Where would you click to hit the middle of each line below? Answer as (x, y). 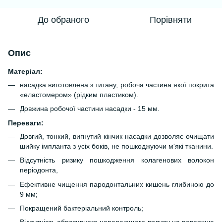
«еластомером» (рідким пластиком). (79, 95)
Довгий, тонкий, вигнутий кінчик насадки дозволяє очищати (117, 136)
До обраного (63, 20)
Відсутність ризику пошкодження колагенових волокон (117, 160)
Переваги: (26, 123)
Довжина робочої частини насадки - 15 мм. (90, 109)
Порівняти (170, 20)
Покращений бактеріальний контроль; (82, 208)
